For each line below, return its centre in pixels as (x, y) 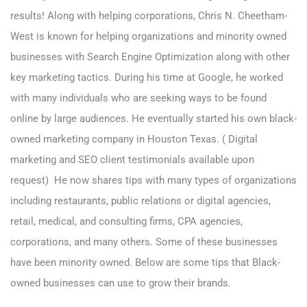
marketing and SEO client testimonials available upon (132, 160)
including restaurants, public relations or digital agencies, (140, 201)
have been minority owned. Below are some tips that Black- (145, 263)
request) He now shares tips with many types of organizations (153, 181)
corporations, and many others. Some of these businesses (144, 242)
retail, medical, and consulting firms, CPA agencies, (126, 222)
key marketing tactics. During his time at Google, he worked (147, 78)
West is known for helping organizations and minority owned (148, 37)
